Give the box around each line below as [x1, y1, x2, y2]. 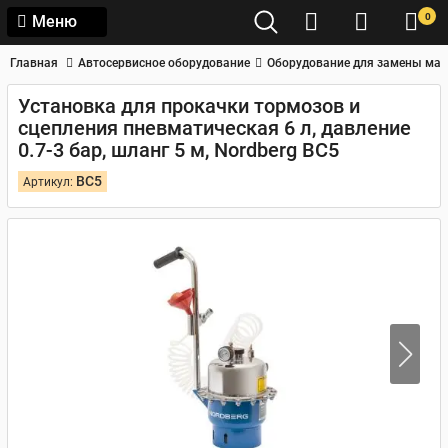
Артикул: [23, 175, 76, 189]
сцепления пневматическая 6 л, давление [18, 116, 411, 140]
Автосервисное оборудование [78, 56, 250, 70]
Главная [10, 56, 58, 70]
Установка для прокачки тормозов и [18, 94, 360, 118]
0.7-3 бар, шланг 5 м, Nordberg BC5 [18, 138, 339, 162]
